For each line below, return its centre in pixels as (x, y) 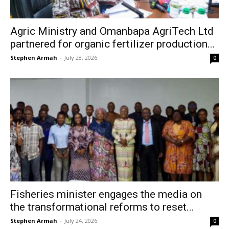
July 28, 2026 (81, 58)
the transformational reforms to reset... (102, 207)
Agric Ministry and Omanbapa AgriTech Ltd (112, 31)
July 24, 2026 (81, 220)
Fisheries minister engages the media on (106, 194)
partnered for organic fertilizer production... (113, 44)
